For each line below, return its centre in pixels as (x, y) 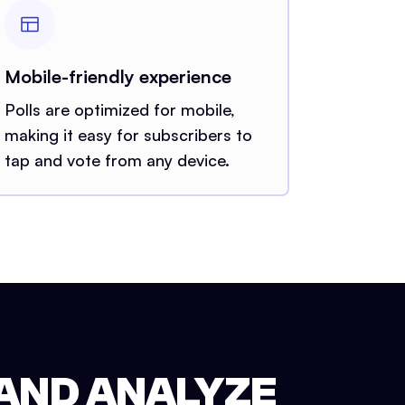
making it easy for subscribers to (128, 134)
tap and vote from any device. (117, 160)
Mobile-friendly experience (118, 76)
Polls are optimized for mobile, (119, 109)
